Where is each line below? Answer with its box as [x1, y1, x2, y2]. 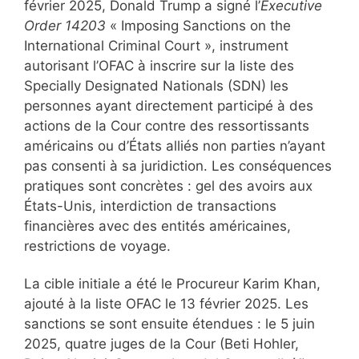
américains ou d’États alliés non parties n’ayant [24, 137, 325, 154]
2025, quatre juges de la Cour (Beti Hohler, [24, 335, 299, 352]
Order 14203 [24, 17, 106, 34]
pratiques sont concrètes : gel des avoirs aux [24, 177, 313, 194]
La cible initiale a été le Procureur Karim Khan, [24, 275, 321, 292]
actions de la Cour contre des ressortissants [24, 117, 309, 134]
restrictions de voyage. [24, 237, 171, 254]
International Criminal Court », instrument [24, 37, 288, 54]
